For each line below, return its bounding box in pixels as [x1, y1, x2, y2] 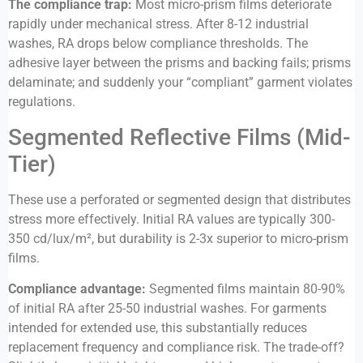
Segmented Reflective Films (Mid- [8, 123, 351, 151]
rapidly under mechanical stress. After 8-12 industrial [8, 16, 309, 32]
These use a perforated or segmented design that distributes [8, 191, 351, 207]
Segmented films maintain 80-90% [146, 281, 345, 297]
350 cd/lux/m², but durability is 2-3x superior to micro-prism [8, 230, 348, 246]
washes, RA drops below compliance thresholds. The [8, 36, 308, 52]
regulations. [8, 94, 75, 110]
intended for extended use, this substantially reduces [8, 320, 307, 336]
